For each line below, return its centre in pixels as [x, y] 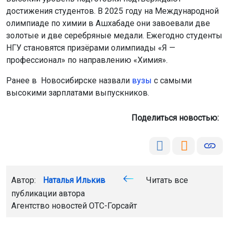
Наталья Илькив [74, 180]
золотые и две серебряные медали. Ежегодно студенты [114, 36]
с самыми [172, 81]
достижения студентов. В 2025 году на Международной [112, 11]
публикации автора [48, 193]
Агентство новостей [50, 206]
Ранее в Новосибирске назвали [69, 81]
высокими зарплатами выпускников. [78, 93]
